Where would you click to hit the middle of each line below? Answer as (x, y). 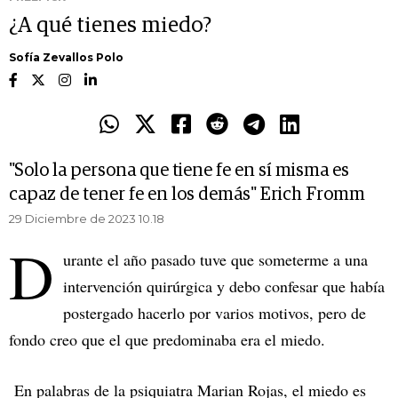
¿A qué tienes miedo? (110, 26)
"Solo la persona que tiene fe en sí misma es (179, 171)
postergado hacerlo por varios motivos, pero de (215, 313)
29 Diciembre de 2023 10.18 (87, 219)
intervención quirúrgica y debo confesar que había (224, 287)
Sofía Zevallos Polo (66, 58)
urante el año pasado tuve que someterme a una (215, 260)
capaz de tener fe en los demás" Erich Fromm (187, 195)
